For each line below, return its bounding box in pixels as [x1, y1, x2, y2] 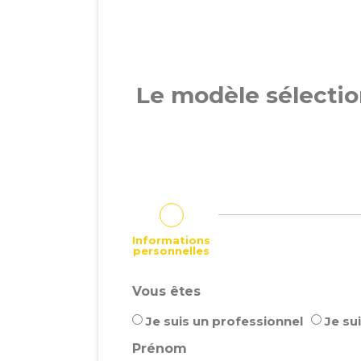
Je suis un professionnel [146, 313, 303, 329]
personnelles [133, 243, 210, 257]
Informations [132, 233, 210, 247]
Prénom [132, 340, 187, 356]
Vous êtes [132, 283, 201, 299]
